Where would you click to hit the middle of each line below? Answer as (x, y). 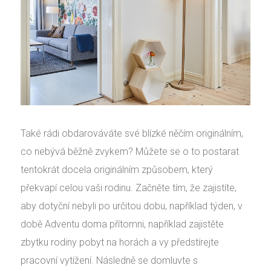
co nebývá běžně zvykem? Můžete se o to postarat (130, 151)
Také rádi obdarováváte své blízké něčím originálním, (132, 133)
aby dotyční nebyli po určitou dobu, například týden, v (132, 206)
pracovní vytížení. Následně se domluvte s (109, 260)
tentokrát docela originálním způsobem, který (117, 169)
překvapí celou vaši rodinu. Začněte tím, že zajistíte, (129, 188)
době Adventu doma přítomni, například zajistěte (122, 224)
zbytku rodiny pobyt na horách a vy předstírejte (120, 242)
